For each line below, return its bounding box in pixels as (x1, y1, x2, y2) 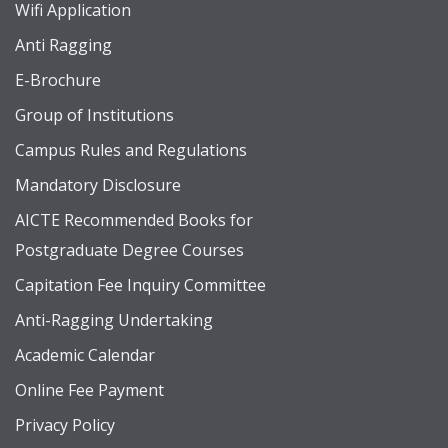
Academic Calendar (15, 344, 155, 366)
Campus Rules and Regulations (15, 139, 247, 161)
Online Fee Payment (15, 379, 164, 401)
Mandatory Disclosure (15, 174, 181, 196)
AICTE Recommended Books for (15, 209, 253, 231)
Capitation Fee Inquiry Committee (15, 274, 266, 296)
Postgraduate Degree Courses (15, 239, 244, 261)
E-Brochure (15, 69, 101, 91)
